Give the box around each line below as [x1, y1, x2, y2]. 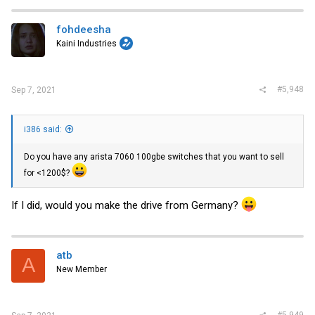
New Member [56, 264, 107, 274]
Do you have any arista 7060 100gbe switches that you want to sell [24, 152, 284, 162]
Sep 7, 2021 [11, 85, 56, 95]
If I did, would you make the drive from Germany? [11, 198, 241, 212]
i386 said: [24, 124, 62, 135]
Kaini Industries [56, 38, 117, 49]
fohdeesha [56, 22, 111, 36]
